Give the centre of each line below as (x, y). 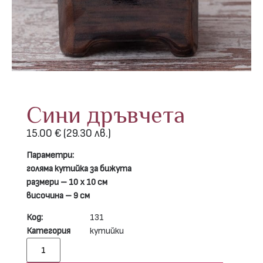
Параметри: (50, 155)
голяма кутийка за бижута (79, 168)
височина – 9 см (58, 195)
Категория (48, 231)
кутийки (107, 231)
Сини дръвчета (106, 114)
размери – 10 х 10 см (67, 182)
